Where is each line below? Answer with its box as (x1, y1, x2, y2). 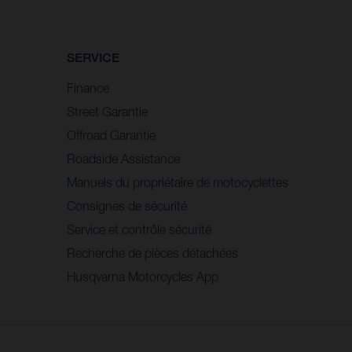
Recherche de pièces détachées (66, 245, 238, 260)
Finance (66, 80, 109, 95)
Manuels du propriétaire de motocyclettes (66, 174, 288, 189)
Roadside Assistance (66, 151, 180, 166)
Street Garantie (66, 104, 148, 119)
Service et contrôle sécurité (66, 222, 211, 236)
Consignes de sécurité (66, 198, 187, 213)
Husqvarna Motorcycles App (66, 269, 218, 284)
